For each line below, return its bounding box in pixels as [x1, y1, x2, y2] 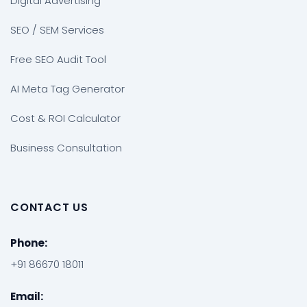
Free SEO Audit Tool [10, 52, 106, 66]
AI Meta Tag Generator [10, 82, 125, 96]
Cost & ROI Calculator [10, 111, 121, 125]
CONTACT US [10, 199, 88, 215]
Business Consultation [10, 140, 122, 155]
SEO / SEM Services [10, 23, 104, 37]
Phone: [10, 236, 47, 250]
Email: [10, 289, 43, 304]
